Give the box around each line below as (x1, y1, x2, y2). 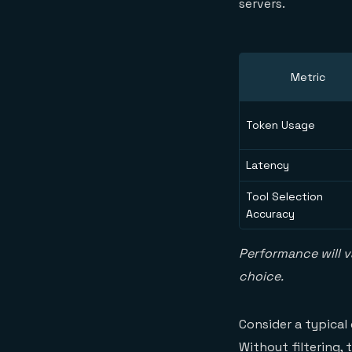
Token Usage (246, 118, 315, 133)
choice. (239, 268, 284, 285)
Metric (291, 70, 325, 85)
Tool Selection (246, 189, 323, 204)
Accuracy (246, 207, 295, 222)
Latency (246, 158, 289, 173)
